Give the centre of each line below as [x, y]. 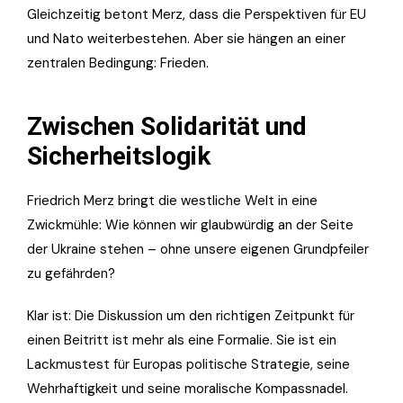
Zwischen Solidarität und [167, 127]
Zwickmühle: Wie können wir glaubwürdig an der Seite [190, 225]
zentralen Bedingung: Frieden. [118, 63]
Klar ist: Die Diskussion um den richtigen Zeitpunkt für [191, 316]
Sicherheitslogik [119, 157]
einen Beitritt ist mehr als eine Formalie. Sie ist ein [182, 340]
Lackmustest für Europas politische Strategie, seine [188, 365]
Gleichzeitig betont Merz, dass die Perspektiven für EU [197, 15]
